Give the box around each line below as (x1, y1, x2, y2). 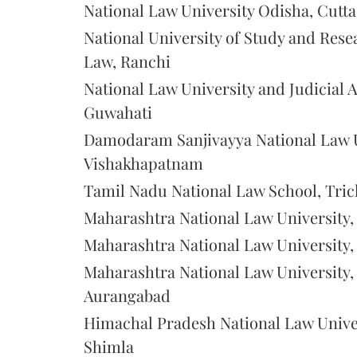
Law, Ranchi (84, 49, 171, 72)
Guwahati (84, 100, 152, 123)
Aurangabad (84, 284, 171, 306)
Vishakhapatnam (84, 151, 203, 174)
